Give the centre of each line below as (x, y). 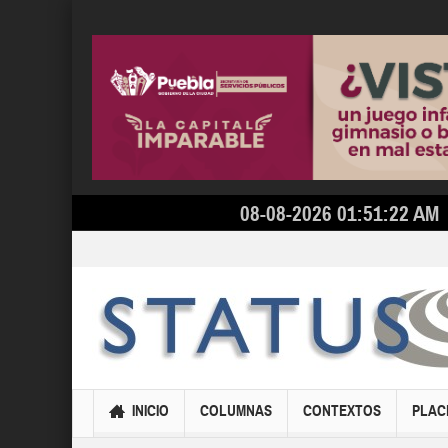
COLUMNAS (236, 411)
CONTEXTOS (342, 411)
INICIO (150, 411)
